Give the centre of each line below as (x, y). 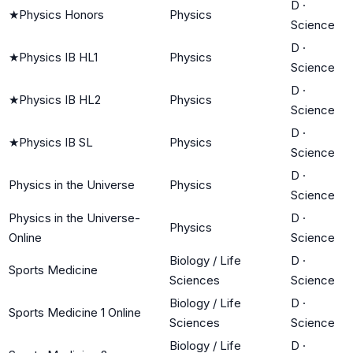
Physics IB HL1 (58, 57)
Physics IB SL (56, 142)
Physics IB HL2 (60, 99)
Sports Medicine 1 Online (75, 312)
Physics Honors (61, 14)
